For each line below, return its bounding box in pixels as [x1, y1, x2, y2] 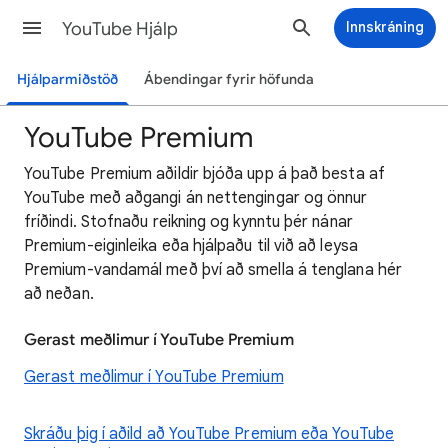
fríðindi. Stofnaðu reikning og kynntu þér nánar [24, 212, 353, 232]
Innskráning [346, 18, 424, 36]
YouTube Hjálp [62, 18, 178, 40]
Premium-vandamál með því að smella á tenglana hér [24, 260, 402, 280]
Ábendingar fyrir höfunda [143, 71, 314, 88]
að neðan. [24, 284, 94, 304]
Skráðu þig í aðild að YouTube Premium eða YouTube [24, 424, 394, 444]
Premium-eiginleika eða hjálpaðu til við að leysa [24, 236, 358, 256]
